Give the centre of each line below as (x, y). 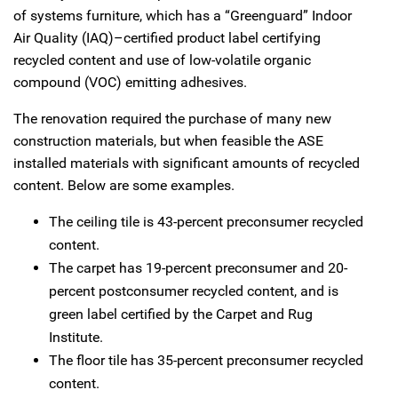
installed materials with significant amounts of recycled (187, 163)
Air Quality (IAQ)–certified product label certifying (167, 37)
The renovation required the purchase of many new (172, 118)
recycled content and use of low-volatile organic (162, 60)
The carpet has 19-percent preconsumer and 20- (198, 267)
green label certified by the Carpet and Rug (181, 314)
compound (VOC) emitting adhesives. (130, 82)
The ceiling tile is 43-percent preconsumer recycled (206, 221)
